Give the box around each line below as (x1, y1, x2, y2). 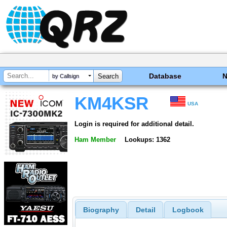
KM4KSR (74, 94, 148, 113)
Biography (83, 206, 119, 214)
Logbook (172, 206, 204, 214)
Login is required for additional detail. (74, 120, 194, 128)
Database (149, 72, 182, 80)
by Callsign (52, 73, 79, 80)
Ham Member (74, 135, 116, 143)
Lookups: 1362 (124, 135, 170, 143)
